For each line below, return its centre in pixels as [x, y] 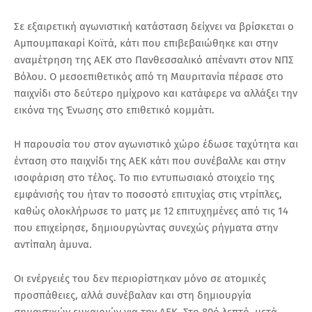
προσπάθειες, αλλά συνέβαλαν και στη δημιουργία [133, 295]
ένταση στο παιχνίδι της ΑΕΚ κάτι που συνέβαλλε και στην [150, 161]
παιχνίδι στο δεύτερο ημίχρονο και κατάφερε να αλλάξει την [156, 93]
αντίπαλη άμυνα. [53, 244]
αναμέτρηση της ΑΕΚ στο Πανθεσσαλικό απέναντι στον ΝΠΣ [154, 60]
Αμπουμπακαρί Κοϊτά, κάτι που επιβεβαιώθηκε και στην [146, 43]
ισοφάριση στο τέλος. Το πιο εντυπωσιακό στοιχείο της [144, 177]
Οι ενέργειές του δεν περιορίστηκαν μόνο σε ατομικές [140, 278]
